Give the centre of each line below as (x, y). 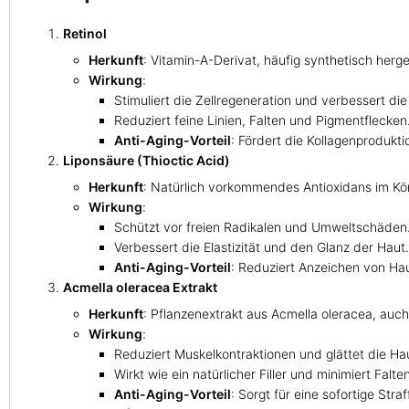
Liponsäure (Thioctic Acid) (147, 160)
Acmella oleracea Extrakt (140, 287)
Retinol (85, 33)
